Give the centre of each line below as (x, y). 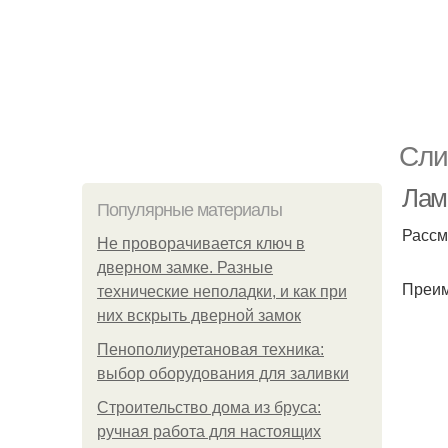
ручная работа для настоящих (209, 431)
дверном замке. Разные (185, 267)
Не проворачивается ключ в (201, 243)
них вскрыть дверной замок (199, 315)
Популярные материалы (189, 210)
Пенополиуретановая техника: (210, 349)
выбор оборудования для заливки (223, 373)
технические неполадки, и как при (222, 291)
